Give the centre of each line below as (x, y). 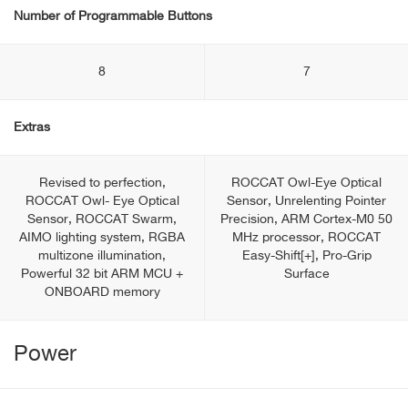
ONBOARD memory (102, 292)
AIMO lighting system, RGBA (102, 238)
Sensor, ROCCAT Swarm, (102, 219)
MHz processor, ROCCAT (306, 238)
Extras (32, 127)
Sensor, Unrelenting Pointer (306, 201)
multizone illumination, (102, 256)
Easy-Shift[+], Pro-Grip (306, 256)
